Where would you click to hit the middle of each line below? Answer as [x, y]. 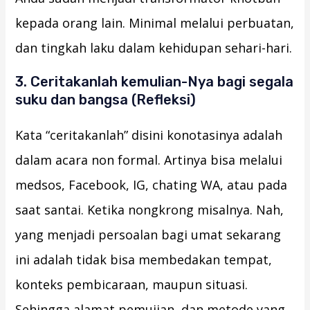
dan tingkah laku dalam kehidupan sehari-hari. [154, 48]
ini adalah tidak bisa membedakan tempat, [144, 260]
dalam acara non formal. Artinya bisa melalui [149, 160]
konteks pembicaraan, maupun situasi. [132, 285]
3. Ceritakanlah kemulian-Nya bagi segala [155, 82]
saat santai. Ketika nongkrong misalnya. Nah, [150, 210]
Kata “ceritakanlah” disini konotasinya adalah [149, 135]
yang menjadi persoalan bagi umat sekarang [148, 235]
